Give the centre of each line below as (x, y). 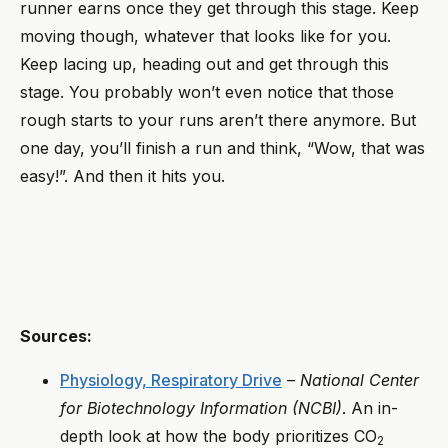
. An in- (370, 408)
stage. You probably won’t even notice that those (207, 92)
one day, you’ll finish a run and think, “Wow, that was (222, 148)
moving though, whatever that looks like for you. (205, 36)
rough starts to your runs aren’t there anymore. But (218, 120)
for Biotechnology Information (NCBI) (201, 408)
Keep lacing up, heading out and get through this (204, 64)
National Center (359, 380)
